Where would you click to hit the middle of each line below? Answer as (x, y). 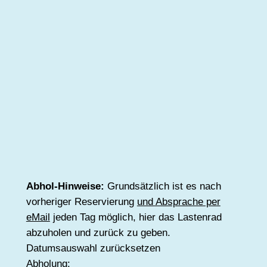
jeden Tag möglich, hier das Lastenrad (136, 217)
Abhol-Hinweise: (65, 186)
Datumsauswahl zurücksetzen (93, 248)
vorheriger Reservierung (81, 201)
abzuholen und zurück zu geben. (98, 232)
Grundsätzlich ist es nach (162, 186)
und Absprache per (178, 201)
